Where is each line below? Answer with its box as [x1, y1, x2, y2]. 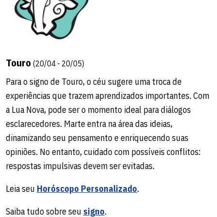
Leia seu [6, 183, 37, 194]
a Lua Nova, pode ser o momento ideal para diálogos [6, 104, 191, 115]
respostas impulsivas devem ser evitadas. [6, 160, 155, 171]
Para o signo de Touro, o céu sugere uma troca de [6, 76, 182, 87]
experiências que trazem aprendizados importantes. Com [6, 90, 209, 101]
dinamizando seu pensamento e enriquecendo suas [6, 132, 188, 143]
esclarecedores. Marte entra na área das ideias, [6, 118, 172, 129]
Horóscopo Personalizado [37, 183, 137, 194]
